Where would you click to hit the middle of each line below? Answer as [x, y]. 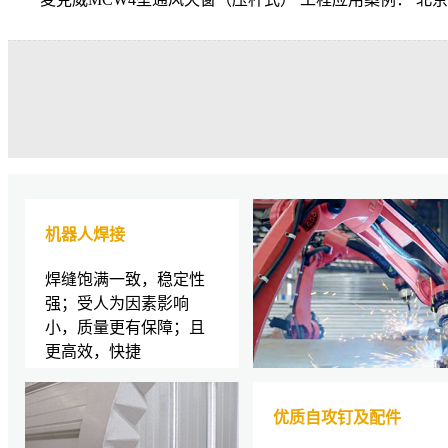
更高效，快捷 [93, 351]
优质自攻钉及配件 [337, 417]
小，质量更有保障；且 [125, 327]
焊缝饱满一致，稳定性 [125, 279]
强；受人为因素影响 [117, 303]
